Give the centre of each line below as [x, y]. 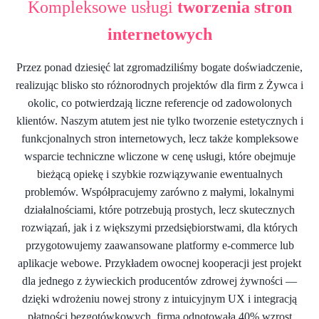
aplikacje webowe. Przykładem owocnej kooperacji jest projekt [159, 263]
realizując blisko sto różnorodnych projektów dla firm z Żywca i [159, 85]
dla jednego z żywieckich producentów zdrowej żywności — [159, 281]
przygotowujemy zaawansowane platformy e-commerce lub [159, 245]
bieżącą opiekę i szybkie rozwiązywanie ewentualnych [159, 174]
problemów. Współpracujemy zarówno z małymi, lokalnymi [159, 192]
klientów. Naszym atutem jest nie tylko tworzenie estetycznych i [159, 120]
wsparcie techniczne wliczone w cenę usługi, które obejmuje [159, 156]
